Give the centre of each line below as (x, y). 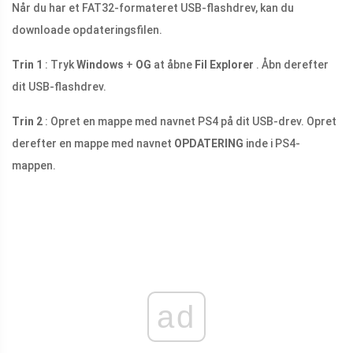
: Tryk (59, 64)
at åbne (173, 64)
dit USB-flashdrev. (59, 86)
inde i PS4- (272, 143)
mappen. (34, 165)
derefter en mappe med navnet (93, 143)
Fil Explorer (224, 64)
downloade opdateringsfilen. (87, 30)
